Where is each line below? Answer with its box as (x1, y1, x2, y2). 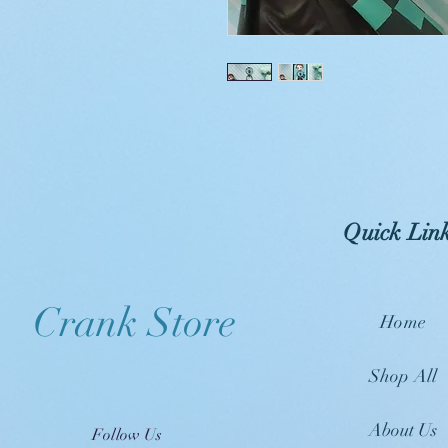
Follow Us (92, 424, 163, 445)
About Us (369, 418, 438, 441)
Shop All (368, 364, 438, 387)
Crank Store (32, 297, 236, 348)
